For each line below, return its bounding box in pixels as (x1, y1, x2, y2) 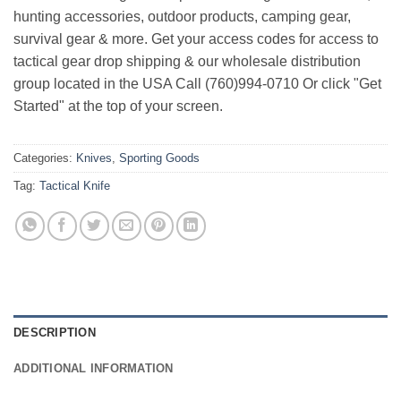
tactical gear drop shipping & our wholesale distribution (13, 53, 361, 69)
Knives (76, 150, 112, 165)
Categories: (13, 150, 76, 165)
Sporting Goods (119, 150, 200, 165)
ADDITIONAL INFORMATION (13, 361, 174, 375)
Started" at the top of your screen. (13, 98, 223, 114)
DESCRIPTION (13, 325, 96, 339)
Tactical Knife (39, 178, 110, 192)
